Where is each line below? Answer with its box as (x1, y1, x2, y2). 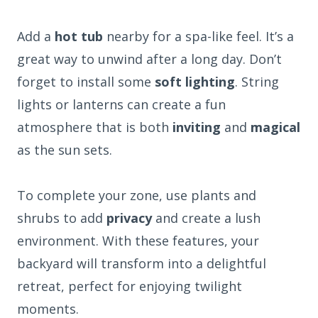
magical (251, 118, 300, 136)
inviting (172, 118, 221, 136)
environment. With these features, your (17, 231, 259, 249)
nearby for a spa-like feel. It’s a (103, 27, 294, 45)
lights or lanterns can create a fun (17, 95, 226, 113)
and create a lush (152, 209, 261, 226)
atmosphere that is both (17, 118, 172, 136)
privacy (106, 209, 152, 226)
